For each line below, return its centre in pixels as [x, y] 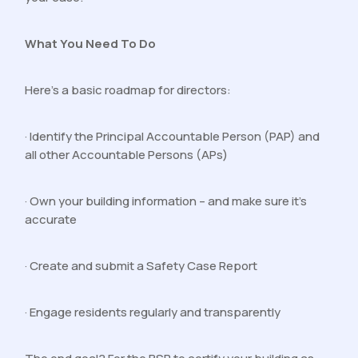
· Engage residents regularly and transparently [153, 312]
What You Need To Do [91, 44]
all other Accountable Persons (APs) [127, 155]
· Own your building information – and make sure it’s [166, 201]
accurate [51, 220]
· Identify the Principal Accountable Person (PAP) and [173, 137]
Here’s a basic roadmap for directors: [128, 90]
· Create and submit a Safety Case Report [141, 266]
